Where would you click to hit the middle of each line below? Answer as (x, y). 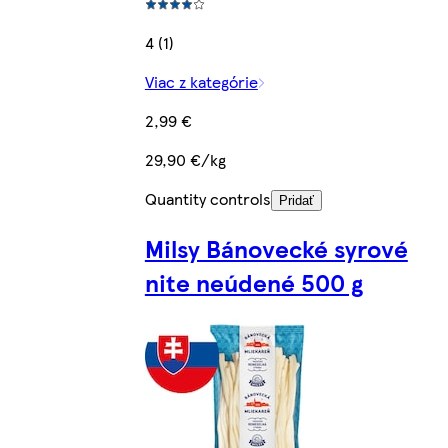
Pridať (296, 201)
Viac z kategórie (201, 82)
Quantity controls (207, 199)
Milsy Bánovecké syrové (276, 247)
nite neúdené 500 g (253, 281)
